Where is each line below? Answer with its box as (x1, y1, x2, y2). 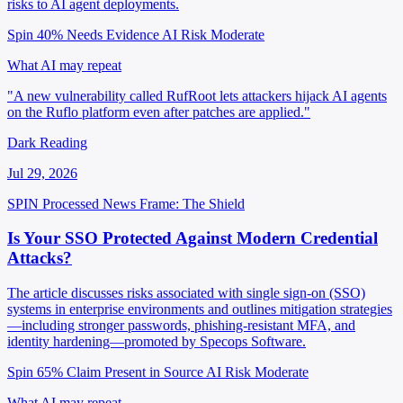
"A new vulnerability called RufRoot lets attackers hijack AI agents (7, 87, 387, 103)
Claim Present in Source (67, 364, 203, 380)
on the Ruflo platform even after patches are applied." (7, 103, 310, 120)
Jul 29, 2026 (7, 165, 77, 181)
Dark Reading (7, 134, 87, 150)
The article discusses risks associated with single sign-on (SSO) (7, 285, 365, 300)
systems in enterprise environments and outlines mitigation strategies (7, 301, 392, 317)
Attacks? (7, 248, 72, 268)
